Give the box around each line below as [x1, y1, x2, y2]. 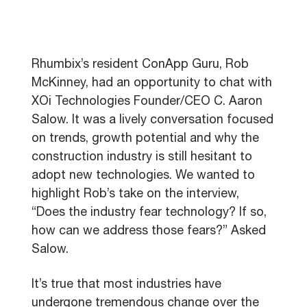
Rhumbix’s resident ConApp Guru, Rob [32, 59, 249, 71]
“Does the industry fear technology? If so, [32, 207, 267, 219]
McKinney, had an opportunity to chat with [32, 77, 272, 90]
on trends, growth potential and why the [32, 133, 259, 145]
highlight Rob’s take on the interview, [32, 188, 239, 201]
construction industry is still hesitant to [32, 151, 252, 164]
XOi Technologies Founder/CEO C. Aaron [32, 96, 262, 108]
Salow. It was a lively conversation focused [32, 114, 273, 127]
